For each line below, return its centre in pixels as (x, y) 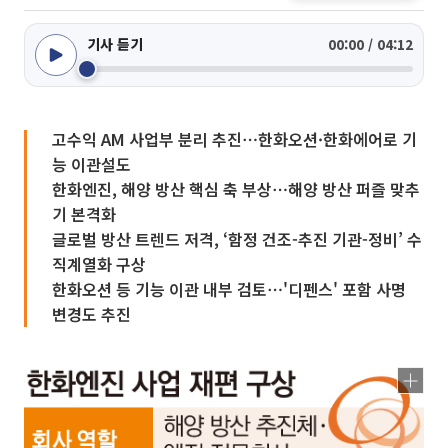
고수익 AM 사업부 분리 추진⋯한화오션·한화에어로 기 (234, 139)
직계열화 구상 (99, 264)
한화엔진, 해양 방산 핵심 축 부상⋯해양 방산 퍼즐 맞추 (236, 189)
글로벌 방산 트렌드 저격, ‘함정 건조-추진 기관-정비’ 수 (237, 239)
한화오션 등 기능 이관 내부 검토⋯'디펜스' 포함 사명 (229, 289)
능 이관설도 (91, 164)
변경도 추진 (91, 314)
